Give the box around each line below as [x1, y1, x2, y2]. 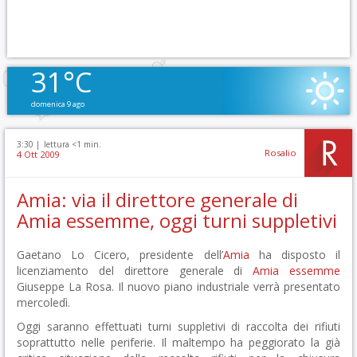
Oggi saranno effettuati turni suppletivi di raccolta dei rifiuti [17, 319, 340, 334]
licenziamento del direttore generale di [17, 263, 253, 278]
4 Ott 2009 [17, 148, 59, 160]
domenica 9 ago [30, 99, 84, 109]
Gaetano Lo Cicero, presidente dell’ [17, 247, 223, 262]
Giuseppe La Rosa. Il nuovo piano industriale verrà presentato [17, 279, 340, 294]
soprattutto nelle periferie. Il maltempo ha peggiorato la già [17, 335, 340, 350]
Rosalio [265, 147, 296, 159]
